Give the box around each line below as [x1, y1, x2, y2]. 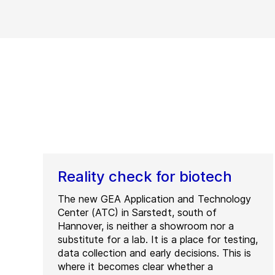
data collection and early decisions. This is [58, 246, 251, 259]
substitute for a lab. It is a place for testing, [58, 233, 258, 246]
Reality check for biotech [58, 167, 232, 185]
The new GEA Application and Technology [58, 192, 251, 205]
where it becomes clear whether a [58, 260, 213, 273]
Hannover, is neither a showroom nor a [58, 219, 234, 232]
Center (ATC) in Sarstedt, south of [58, 206, 217, 219]
